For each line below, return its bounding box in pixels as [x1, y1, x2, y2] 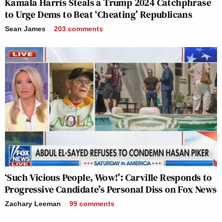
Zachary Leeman [5, 199, 61, 208]
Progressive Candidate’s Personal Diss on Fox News [5, 182, 217, 196]
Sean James [5, 25, 46, 33]
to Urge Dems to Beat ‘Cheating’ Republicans [5, 7, 193, 22]
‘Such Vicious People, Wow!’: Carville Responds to [5, 170, 212, 184]
